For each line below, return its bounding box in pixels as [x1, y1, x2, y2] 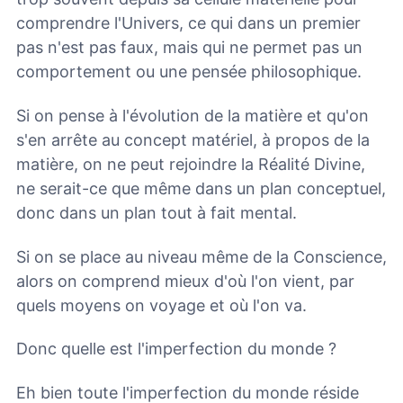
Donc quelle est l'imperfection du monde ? [16, 339, 336, 359]
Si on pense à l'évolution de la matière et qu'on [16, 106, 369, 126]
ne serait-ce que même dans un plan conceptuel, [16, 179, 386, 199]
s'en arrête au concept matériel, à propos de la [16, 130, 370, 150]
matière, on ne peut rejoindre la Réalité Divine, [16, 155, 365, 175]
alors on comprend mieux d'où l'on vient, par [16, 271, 354, 291]
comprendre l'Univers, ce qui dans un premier [16, 13, 361, 33]
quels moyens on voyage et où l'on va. [16, 295, 307, 315]
